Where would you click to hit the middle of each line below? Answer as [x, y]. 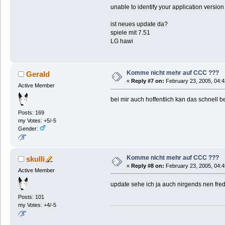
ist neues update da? [139, 24]
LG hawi [122, 41]
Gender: [29, 128]
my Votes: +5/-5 [37, 120]
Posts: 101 [31, 197]
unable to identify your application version [167, 7]
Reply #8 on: [147, 165]
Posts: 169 [31, 112]
